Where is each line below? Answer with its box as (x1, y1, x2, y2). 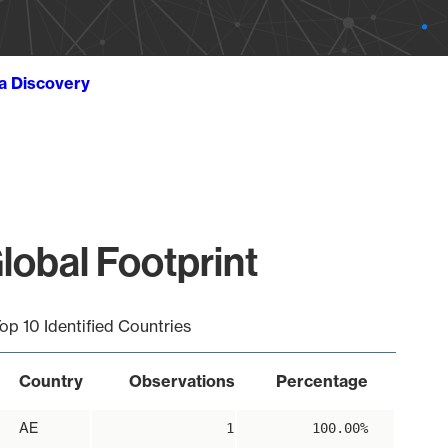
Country (18, 371, 83, 391)
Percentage (275, 371, 368, 391)
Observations (128, 371, 235, 391)
